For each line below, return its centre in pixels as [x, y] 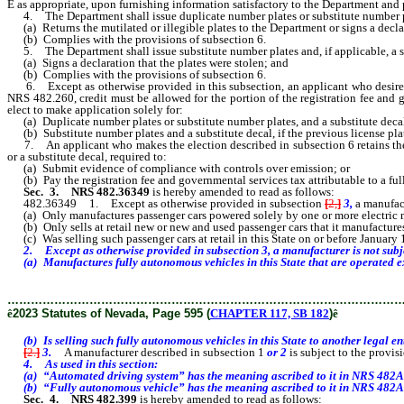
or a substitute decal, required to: [87, 156]
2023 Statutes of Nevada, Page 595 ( [111, 313]
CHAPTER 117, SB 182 [270, 313]
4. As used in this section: [83, 363]
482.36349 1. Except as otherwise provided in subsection [166, 203]
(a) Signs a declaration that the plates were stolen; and [148, 62]
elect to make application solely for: [95, 109]
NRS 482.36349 [110, 191]
